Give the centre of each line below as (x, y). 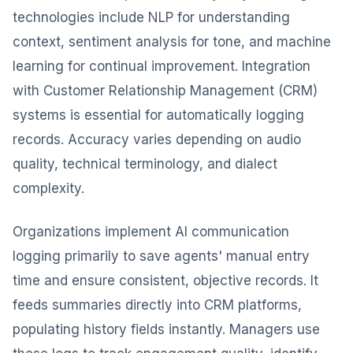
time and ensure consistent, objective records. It (165, 281)
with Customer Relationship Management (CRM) (165, 91)
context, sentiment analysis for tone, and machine (172, 42)
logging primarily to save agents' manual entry (161, 256)
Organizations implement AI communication (151, 232)
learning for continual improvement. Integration (162, 66)
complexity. (48, 188)
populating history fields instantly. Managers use (166, 329)
